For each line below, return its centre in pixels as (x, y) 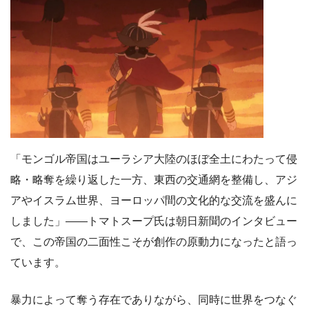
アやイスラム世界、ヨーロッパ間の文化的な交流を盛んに (154, 201)
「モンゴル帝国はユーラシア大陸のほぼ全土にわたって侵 (154, 159)
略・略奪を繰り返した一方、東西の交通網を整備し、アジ (154, 180)
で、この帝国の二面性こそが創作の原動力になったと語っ (154, 242)
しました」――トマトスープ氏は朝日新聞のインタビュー (154, 221)
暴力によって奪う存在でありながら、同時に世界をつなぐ (154, 300)
